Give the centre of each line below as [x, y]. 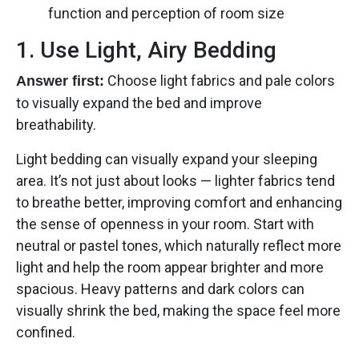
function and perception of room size [166, 13]
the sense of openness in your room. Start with [165, 224]
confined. [46, 332]
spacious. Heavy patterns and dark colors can [160, 288]
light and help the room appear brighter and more [170, 267]
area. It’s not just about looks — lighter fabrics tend [175, 180]
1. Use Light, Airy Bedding [146, 50]
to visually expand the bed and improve [139, 103]
